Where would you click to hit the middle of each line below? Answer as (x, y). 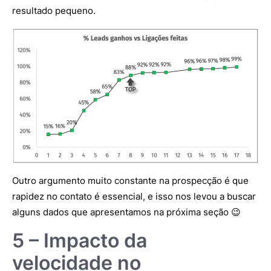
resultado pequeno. (54, 11)
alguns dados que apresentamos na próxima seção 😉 (126, 212)
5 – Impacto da (80, 241)
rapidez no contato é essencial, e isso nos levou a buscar (134, 197)
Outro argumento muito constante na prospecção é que (130, 181)
